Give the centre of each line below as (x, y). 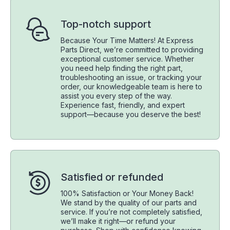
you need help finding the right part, (122, 68)
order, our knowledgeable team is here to (131, 87)
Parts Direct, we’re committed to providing (132, 50)
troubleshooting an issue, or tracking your (131, 78)
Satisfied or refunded (112, 177)
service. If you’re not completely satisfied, (131, 212)
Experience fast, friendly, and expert (123, 105)
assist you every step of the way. (116, 96)
